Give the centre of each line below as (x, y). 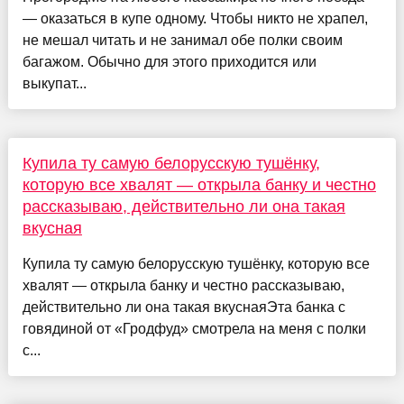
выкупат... (54, 83)
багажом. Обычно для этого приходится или (169, 61)
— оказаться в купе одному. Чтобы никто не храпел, (195, 18)
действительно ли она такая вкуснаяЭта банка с (184, 307)
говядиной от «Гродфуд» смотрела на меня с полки (194, 328)
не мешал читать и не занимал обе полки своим (182, 40)
